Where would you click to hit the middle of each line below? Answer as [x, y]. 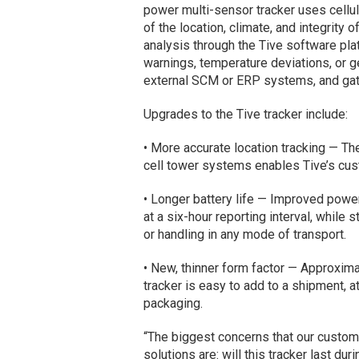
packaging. [173, 304]
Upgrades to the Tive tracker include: [245, 115]
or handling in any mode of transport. [244, 235]
